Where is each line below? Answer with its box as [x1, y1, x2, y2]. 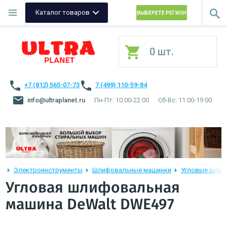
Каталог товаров [35, 9, 90, 16]
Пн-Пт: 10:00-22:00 [94, 96, 149, 104]
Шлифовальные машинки [92, 166, 171, 174]
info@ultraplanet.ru [27, 96, 85, 104]
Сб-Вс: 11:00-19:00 [158, 96, 212, 104]
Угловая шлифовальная [6, 180, 180, 196]
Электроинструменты [14, 166, 83, 174]
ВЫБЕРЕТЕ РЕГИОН [136, 10, 186, 16]
